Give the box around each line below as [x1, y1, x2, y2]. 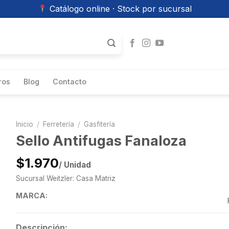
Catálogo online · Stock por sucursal [47, 4, 192, 14]
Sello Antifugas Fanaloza [15, 132, 187, 149]
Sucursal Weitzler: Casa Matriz [15, 174, 116, 183]
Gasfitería [83, 120, 115, 128]
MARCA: [15, 191, 48, 200]
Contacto [53, 77, 86, 86]
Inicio [15, 120, 33, 128]
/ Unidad [58, 160, 91, 170]
